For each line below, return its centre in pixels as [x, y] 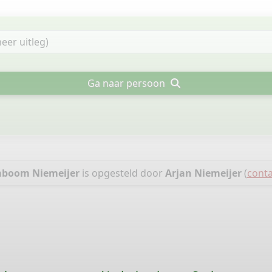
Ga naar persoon [128, 83]
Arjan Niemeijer [203, 173]
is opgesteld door [122, 173]
